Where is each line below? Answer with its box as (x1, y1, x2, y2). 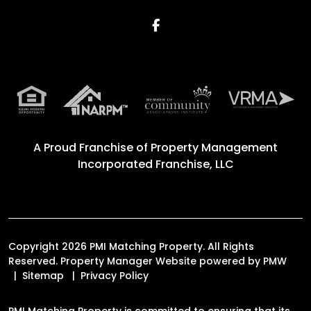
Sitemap (22, 268, 64, 283)
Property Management (151, 139, 278, 155)
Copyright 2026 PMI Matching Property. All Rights (8, 239, 254, 253)
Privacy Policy (81, 268, 149, 283)
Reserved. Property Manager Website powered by (8, 253, 263, 268)
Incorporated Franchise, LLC (77, 155, 234, 172)
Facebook (158, 15, 221, 33)
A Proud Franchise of (33, 139, 151, 155)
